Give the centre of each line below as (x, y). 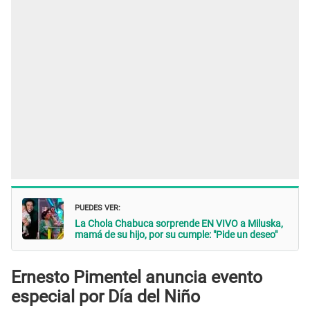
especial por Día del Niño (106, 296)
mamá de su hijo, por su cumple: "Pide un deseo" (177, 235)
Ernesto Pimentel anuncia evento (137, 277)
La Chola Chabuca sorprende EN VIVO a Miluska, (179, 224)
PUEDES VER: (98, 207)
